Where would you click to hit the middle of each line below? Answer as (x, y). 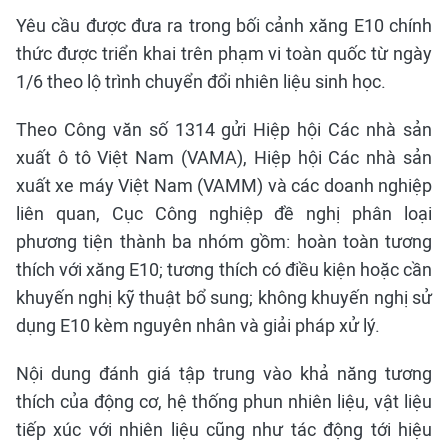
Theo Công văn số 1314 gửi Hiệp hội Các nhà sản (224, 130)
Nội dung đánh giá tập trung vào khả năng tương (224, 374)
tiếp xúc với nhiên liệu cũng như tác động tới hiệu (224, 430)
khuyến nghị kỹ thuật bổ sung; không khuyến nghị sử (224, 298)
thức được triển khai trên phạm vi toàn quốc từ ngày (224, 54)
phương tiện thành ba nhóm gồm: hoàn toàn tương (224, 242)
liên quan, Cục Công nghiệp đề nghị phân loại (224, 214)
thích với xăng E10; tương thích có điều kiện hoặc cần (224, 270)
